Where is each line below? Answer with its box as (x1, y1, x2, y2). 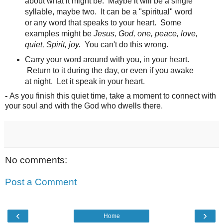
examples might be (24, 29, 94, 38)
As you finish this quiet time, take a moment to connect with (9, 92, 216, 101)
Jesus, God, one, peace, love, (93, 29, 198, 38)
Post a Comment (5, 176, 77, 187)
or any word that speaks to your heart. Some (24, 18, 181, 27)
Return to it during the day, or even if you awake (24, 66, 194, 75)
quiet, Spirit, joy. (24, 40, 81, 49)
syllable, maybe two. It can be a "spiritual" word (24, 7, 192, 16)
